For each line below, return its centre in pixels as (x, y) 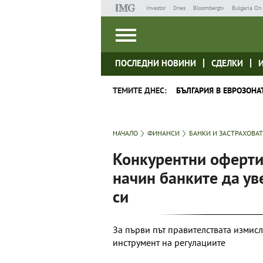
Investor (156, 8)
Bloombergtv (208, 8)
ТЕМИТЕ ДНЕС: (140, 90)
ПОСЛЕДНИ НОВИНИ (156, 63)
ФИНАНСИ (163, 133)
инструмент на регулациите (169, 242)
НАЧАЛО (125, 133)
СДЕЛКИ (227, 63)
